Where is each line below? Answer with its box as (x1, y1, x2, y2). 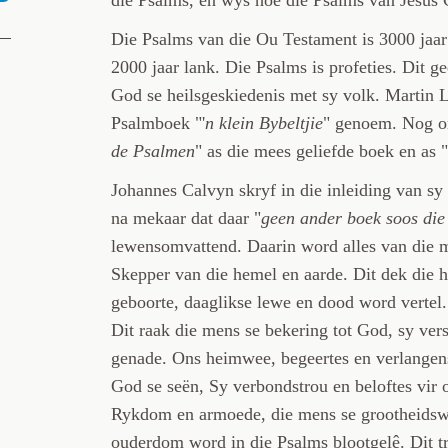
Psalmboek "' (110, 112, 205, 133)
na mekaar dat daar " (110, 207, 261, 228)
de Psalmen (110, 140, 195, 161)
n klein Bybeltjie (204, 112, 323, 133)
